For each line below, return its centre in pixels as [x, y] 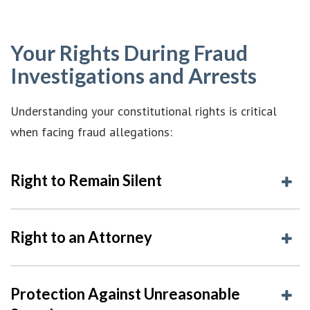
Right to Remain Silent [86, 180]
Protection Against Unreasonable [125, 293]
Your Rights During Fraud [129, 52]
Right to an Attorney [81, 237]
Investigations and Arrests [134, 75]
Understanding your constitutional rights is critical [144, 111]
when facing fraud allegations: [91, 131]
